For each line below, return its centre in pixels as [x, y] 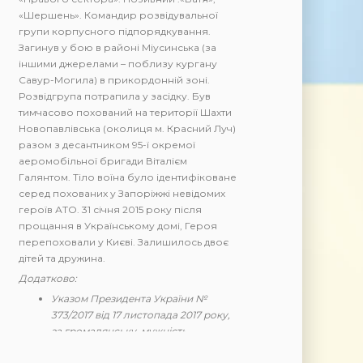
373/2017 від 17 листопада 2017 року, [141, 315]
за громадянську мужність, [121, 331]
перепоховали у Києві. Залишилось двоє [124, 242]
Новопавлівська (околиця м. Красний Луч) [128, 129]
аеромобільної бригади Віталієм [103, 161]
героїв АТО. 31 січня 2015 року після [111, 210]
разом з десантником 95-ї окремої [107, 145]
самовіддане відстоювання [120, 348]
